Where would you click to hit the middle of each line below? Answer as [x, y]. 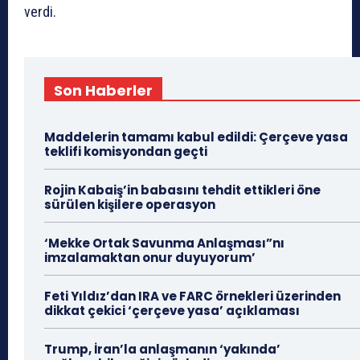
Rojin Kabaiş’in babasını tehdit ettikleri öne [182, 190]
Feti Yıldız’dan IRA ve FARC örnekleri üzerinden [192, 297]
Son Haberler [103, 91]
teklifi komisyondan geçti [126, 152]
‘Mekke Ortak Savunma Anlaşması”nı [164, 243]
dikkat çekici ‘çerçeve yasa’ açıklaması [172, 311]
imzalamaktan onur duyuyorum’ [150, 258]
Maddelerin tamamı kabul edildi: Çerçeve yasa [196, 137]
